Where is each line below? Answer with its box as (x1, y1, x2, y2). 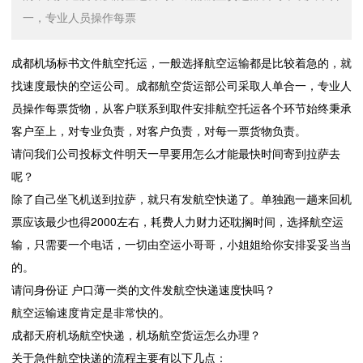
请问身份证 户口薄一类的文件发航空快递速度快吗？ (11, 281, 275, 298)
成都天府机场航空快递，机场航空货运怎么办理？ (11, 327, 261, 344)
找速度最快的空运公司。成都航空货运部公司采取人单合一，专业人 (11, 77, 352, 94)
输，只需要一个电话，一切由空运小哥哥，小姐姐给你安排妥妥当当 (11, 236, 352, 253)
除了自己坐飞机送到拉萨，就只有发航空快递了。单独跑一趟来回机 (11, 190, 352, 207)
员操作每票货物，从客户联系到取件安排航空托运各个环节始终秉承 (11, 100, 352, 117)
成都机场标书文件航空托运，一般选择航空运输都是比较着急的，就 (11, 54, 352, 71)
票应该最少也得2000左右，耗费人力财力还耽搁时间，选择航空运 (11, 213, 344, 230)
